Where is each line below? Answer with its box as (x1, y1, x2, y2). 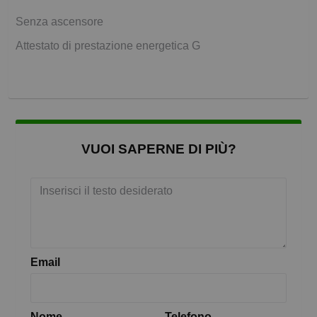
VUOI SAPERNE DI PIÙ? (81, 142, 236, 157)
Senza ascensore (16, 16, 103, 28)
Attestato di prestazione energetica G (16, 40, 200, 52)
